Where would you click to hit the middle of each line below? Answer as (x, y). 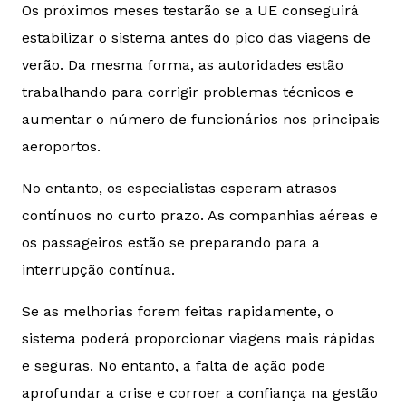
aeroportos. (61, 147)
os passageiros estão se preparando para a (171, 243)
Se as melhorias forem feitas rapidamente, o (178, 312)
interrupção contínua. (98, 270)
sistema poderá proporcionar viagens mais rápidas (198, 339)
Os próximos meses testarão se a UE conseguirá (190, 11)
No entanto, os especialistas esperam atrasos (179, 188)
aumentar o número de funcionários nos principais (201, 120)
